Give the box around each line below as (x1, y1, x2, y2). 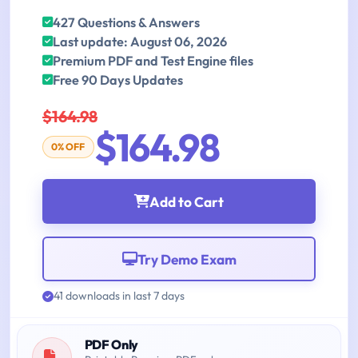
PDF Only (84, 336, 139, 353)
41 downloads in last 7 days (54, 288, 185, 304)
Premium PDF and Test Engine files (53, 53, 253, 70)
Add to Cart (149, 193, 224, 210)
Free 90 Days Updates (53, 72, 183, 89)
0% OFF (51, 141, 86, 153)
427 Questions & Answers (53, 14, 200, 31)
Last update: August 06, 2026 (53, 34, 227, 50)
